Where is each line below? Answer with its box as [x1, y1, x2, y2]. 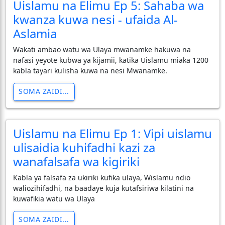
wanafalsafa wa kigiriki [13, 153, 140, 170]
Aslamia [13, 25, 57, 42]
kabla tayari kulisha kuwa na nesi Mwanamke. [13, 65, 167, 75]
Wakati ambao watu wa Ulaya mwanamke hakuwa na [13, 44, 191, 54]
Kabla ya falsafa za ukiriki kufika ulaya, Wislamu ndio [13, 172, 190, 182]
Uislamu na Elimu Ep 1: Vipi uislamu [13, 125, 212, 142]
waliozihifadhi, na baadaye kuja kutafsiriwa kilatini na [13, 183, 194, 193]
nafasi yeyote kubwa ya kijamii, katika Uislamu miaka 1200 [13, 55, 208, 65]
